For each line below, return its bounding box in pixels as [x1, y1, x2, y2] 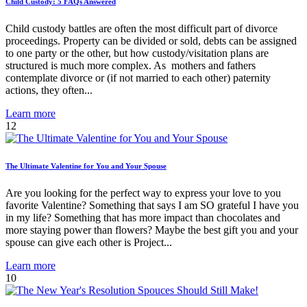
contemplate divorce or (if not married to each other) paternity [5, 71, 271, 84]
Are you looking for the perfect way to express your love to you [5, 186, 281, 199]
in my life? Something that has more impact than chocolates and [5, 211, 280, 223]
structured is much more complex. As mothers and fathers [5, 59, 256, 71]
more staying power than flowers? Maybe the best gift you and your [5, 223, 298, 236]
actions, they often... [5, 84, 93, 96]
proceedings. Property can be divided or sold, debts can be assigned [5, 34, 297, 47]
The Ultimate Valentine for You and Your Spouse [5, 161, 167, 170]
